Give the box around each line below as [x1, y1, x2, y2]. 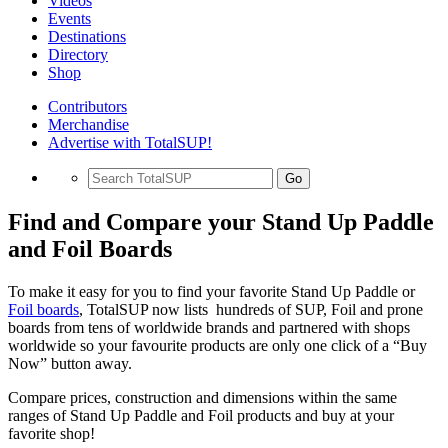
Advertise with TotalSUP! [48, 134, 212, 151]
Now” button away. [8, 354, 132, 372]
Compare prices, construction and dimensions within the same [8, 388, 397, 406]
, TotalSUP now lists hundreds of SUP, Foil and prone [79, 300, 423, 318]
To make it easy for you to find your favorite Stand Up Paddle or [8, 282, 415, 300]
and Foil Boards [8, 235, 172, 262]
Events [48, 10, 91, 27]
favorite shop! [8, 424, 95, 442]
